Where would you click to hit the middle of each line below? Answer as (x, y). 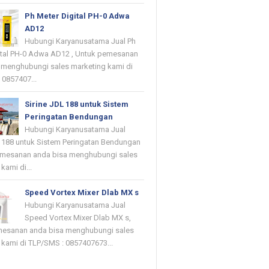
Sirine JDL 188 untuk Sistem (77, 104)
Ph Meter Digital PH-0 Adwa (77, 16)
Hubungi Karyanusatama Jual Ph (80, 41)
